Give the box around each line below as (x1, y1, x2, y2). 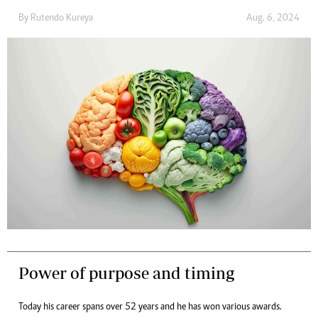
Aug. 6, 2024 (246, 13, 300, 23)
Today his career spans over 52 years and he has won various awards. (18, 302, 282, 312)
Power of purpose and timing (18, 263, 234, 283)
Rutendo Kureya (31, 13, 93, 23)
